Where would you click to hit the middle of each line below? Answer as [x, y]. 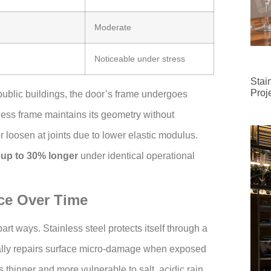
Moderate [113, 28]
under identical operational [136, 156]
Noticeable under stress [140, 59]
